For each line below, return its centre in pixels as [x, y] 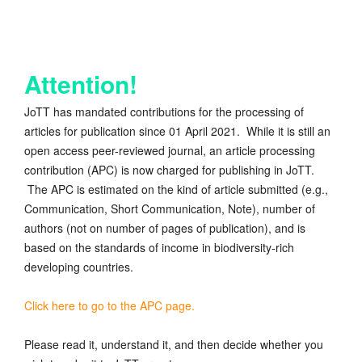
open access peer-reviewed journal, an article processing [170, 151]
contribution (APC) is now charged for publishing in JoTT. [169, 170]
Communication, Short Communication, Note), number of [170, 209]
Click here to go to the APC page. [111, 306]
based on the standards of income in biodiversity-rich [159, 248]
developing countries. [79, 267]
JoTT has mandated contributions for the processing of [164, 112]
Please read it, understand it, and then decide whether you [174, 345]
